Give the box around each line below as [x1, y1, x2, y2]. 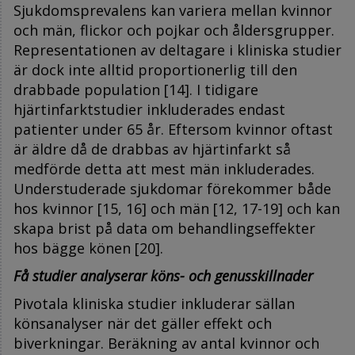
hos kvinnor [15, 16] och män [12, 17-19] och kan [13, 198, 340, 218]
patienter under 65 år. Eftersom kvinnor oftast [13, 119, 333, 139]
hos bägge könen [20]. [13, 238, 163, 258]
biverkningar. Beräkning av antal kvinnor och [13, 333, 319, 353]
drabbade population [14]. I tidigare [13, 79, 258, 99]
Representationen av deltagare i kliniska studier [13, 40, 342, 59]
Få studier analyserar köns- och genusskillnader [13, 265, 313, 285]
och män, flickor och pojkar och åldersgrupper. [13, 20, 334, 40]
